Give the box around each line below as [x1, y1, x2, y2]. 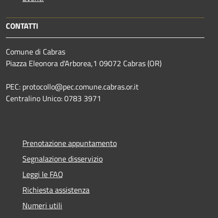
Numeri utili [22, 199, 62, 211]
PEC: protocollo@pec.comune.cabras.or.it [6, 80, 141, 92]
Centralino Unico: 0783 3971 [6, 92, 101, 104]
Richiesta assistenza [22, 183, 90, 196]
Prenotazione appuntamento [22, 137, 117, 149]
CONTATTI [6, 19, 38, 32]
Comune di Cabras [6, 45, 65, 57]
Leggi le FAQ [22, 168, 63, 180]
